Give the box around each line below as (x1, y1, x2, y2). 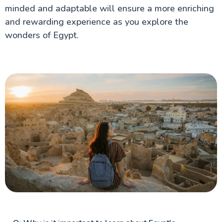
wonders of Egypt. (4, 29, 79, 41)
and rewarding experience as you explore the (4, 15, 188, 28)
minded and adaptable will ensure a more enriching (4, 2, 214, 14)
